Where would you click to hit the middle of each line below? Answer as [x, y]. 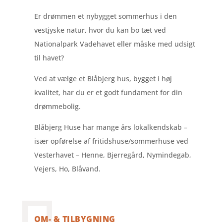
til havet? [49, 58]
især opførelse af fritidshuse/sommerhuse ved [111, 141]
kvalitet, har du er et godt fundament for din [108, 92]
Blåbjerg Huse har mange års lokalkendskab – [111, 127]
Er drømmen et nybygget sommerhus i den [105, 16]
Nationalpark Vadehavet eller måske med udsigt [114, 44]
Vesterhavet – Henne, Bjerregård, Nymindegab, [112, 155]
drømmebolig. [57, 106]
